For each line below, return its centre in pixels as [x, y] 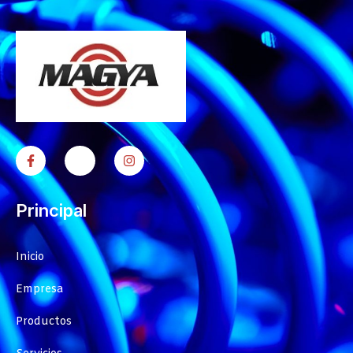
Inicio [30, 258]
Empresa [39, 290]
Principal [51, 211]
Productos [44, 322]
